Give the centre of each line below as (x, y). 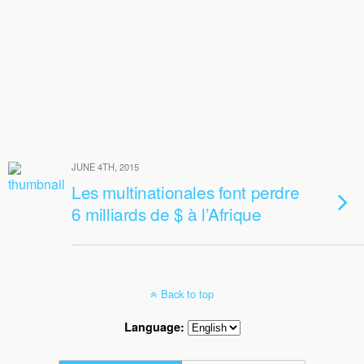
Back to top (187, 294)
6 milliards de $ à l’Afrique (167, 214)
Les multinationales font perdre (186, 192)
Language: (156, 327)
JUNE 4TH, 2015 (105, 167)
